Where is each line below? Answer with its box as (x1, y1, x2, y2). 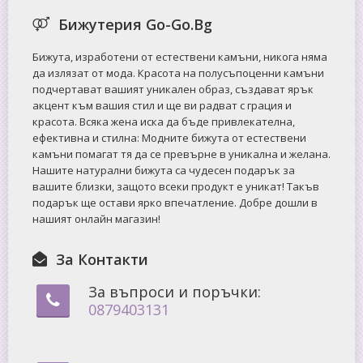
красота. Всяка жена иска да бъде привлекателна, (32, 113, 295, 129)
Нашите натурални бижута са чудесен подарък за (32, 162, 295, 177)
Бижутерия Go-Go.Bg (58, 14, 212, 34)
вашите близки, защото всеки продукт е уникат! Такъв (32, 178, 319, 194)
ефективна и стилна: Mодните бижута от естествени (32, 130, 306, 145)
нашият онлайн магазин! (32, 211, 160, 226)
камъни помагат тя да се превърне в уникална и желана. (32, 146, 331, 161)
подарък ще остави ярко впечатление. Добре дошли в (32, 194, 318, 210)
